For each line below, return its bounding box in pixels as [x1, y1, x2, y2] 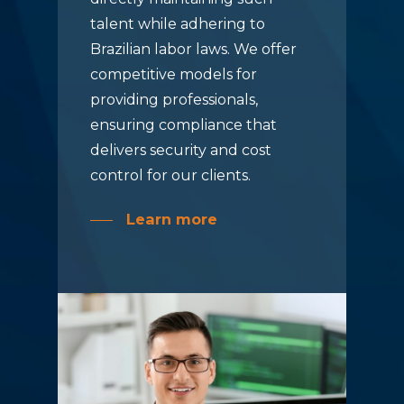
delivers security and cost [89, 142, 271, 160]
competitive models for [89, 66, 257, 84]
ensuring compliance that [89, 116, 277, 134]
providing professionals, [89, 91, 258, 109]
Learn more [125, 210, 217, 229]
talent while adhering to [89, 15, 265, 33]
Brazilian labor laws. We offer [89, 41, 297, 59]
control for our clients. [89, 167, 251, 185]
